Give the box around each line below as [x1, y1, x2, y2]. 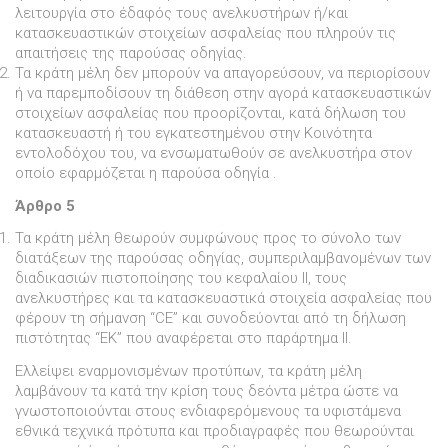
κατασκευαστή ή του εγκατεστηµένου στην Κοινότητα [15, 123, 372, 142]
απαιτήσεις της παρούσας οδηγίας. [15, 43, 247, 62]
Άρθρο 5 [15, 196, 75, 215]
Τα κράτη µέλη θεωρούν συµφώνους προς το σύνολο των [15, 229, 401, 248]
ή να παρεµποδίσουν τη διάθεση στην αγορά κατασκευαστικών [15, 83, 431, 102]
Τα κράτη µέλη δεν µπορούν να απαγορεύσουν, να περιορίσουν [15, 63, 430, 82]
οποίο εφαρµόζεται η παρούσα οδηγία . [15, 163, 277, 182]
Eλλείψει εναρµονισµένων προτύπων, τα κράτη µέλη [15, 362, 362, 381]
